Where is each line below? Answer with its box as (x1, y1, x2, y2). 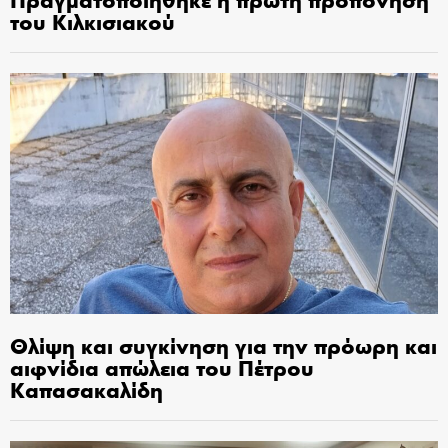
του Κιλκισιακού (10, 6, 175, 37)
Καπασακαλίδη (10, 374, 163, 404)
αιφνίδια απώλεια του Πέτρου (10, 352, 314, 382)
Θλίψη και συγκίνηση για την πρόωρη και (10, 330, 437, 360)
